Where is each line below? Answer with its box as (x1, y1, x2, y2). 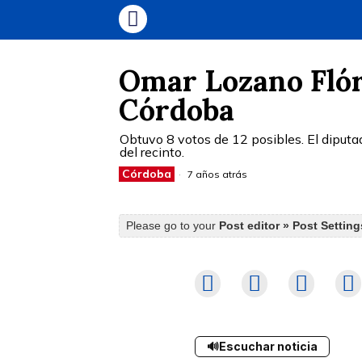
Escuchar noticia (219, 339, 318, 353)
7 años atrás (185, 167, 247, 180)
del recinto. (120, 144, 184, 160)
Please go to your (126, 219, 219, 232)
